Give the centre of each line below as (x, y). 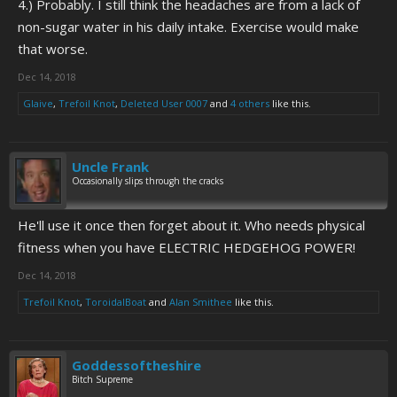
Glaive (38, 103)
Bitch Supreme (102, 379)
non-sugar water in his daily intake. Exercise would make (188, 27)
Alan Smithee (201, 302)
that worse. (53, 49)
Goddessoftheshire (136, 365)
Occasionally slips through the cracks (148, 181)
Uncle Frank (110, 167)
